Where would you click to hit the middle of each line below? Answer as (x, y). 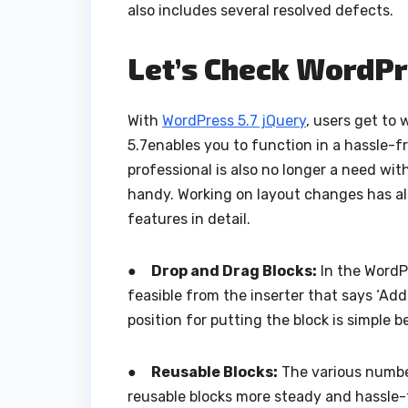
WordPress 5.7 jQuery (234, 120)
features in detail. (189, 219)
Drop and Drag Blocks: (234, 270)
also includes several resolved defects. (262, 11)
